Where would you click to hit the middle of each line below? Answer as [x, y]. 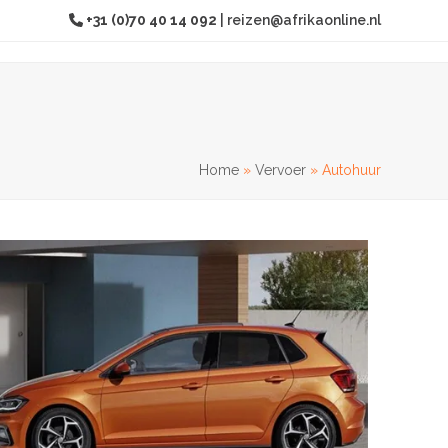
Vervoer [280, 169]
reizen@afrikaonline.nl [303, 20]
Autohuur [351, 169]
